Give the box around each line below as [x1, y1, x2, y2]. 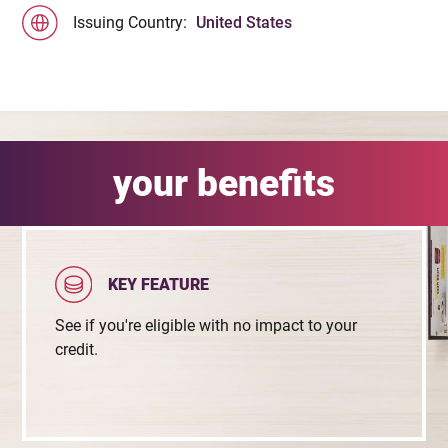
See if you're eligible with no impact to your [54, 315, 357, 335]
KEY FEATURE [108, 275, 210, 295]
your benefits [113, 160, 335, 205]
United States [196, 13, 293, 33]
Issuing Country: [73, 13, 192, 33]
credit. [54, 339, 98, 359]
